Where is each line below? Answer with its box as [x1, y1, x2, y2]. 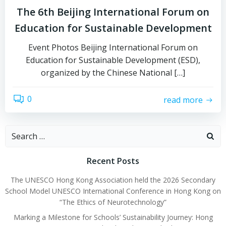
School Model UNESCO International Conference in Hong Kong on [5, 186, 221, 196]
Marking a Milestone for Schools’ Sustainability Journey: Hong [13, 212, 213, 222]
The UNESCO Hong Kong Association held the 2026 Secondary [11, 175, 215, 185]
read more [163, 94, 203, 105]
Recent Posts [87, 155, 139, 166]
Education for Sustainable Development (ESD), [26, 54, 200, 66]
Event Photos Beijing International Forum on [28, 42, 198, 53]
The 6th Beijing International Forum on [17, 5, 209, 19]
